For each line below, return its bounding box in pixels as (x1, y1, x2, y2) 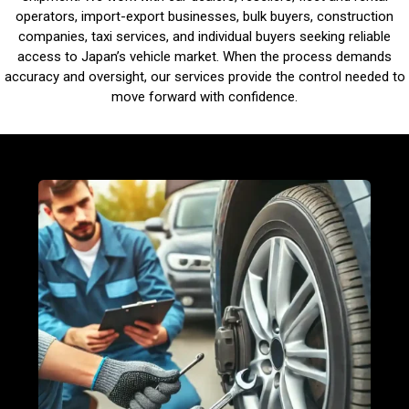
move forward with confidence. (111, 89, 298, 105)
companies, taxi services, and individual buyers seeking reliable (18, 28, 391, 45)
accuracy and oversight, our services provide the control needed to (4, 68, 405, 85)
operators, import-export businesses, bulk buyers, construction (16, 8, 393, 25)
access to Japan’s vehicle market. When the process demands (17, 48, 392, 65)
